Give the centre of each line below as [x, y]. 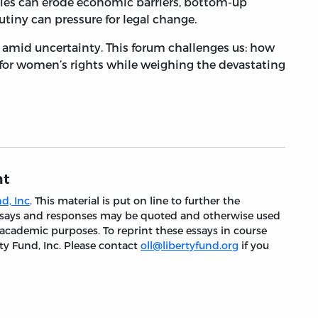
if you [254, 246]
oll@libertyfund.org [190, 246]
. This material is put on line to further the [135, 201]
